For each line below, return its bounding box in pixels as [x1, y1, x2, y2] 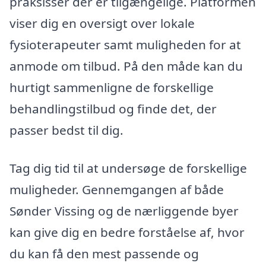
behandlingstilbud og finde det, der [9, 100, 217, 117]
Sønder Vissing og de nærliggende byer [9, 202, 239, 219]
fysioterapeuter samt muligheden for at [9, 36, 241, 53]
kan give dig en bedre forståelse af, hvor [9, 223, 245, 240]
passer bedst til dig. [9, 121, 123, 138]
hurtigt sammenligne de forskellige [9, 78, 214, 96]
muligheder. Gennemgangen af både [9, 180, 224, 198]
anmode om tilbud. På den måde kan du [9, 57, 243, 74]
